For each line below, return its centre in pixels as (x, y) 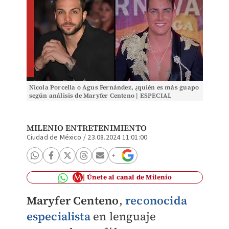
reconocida (156, 200)
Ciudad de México (54, 138)
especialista (58, 216)
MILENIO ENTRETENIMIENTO (87, 128)
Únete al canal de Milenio (129, 177)
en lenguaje (123, 216)
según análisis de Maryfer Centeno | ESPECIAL (100, 96)
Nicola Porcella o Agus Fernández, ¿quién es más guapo (114, 87)
